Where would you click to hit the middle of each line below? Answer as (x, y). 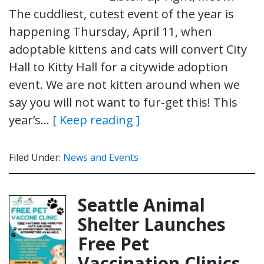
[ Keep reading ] (96, 120)
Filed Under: (36, 157)
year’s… (31, 120)
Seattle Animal (141, 204)
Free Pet (113, 243)
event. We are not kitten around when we (124, 84)
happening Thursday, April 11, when (110, 31)
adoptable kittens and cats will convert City (128, 49)
